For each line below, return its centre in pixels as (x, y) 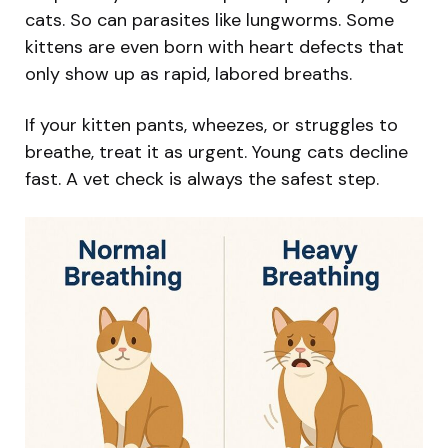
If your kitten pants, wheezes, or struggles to (211, 124)
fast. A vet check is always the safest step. (202, 178)
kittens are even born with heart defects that (214, 46)
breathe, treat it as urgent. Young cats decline (216, 151)
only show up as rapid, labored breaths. (188, 73)
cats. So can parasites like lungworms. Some (209, 19)
